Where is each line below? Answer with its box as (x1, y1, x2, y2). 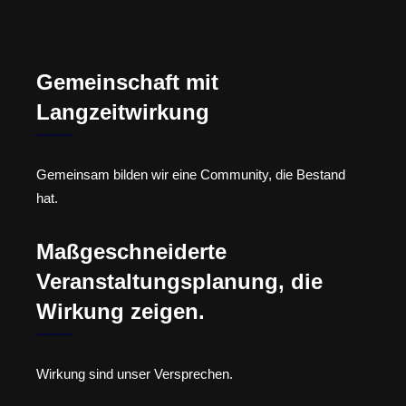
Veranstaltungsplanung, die (36, 268, 323, 294)
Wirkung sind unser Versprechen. (36, 365, 233, 382)
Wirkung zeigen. (36, 298, 205, 324)
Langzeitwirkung (36, 100, 209, 125)
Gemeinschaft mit (36, 70, 218, 95)
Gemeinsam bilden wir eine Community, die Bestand (36, 167, 345, 183)
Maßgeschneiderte (36, 238, 227, 264)
